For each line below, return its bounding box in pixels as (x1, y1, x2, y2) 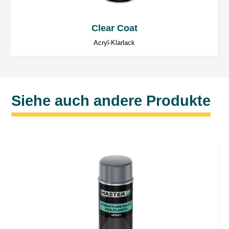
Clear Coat (91, 23, 138, 34)
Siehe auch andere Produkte (11, 93, 211, 109)
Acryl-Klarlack (94, 39, 135, 47)
